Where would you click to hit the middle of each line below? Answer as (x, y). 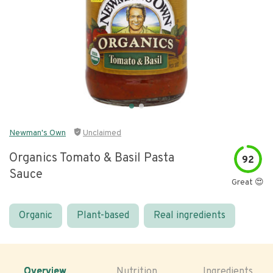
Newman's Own (37, 133)
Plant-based (103, 216)
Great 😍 (248, 183)
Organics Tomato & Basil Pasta (92, 158)
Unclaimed (102, 133)
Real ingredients (190, 216)
